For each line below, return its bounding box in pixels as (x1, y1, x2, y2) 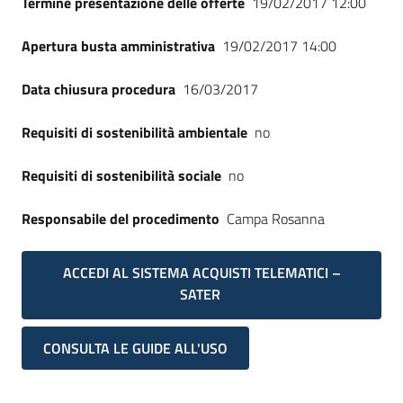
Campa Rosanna (227, 208, 325, 229)
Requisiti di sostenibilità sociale (22, 165, 221, 186)
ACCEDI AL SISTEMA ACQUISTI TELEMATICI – (62, 262, 341, 283)
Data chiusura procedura (22, 78, 175, 100)
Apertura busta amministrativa (22, 35, 215, 57)
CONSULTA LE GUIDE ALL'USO (43, 337, 228, 360)
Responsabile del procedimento (22, 208, 219, 229)
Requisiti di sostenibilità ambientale (22, 121, 247, 143)
